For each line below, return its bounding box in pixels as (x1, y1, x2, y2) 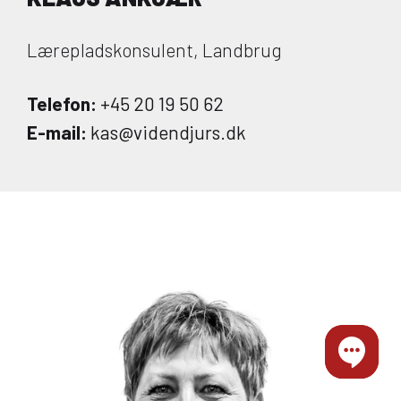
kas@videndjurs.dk (87, 121, 246, 143)
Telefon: (27, 92, 97, 115)
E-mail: (27, 121, 87, 143)
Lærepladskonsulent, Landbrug (27, 38, 282, 61)
